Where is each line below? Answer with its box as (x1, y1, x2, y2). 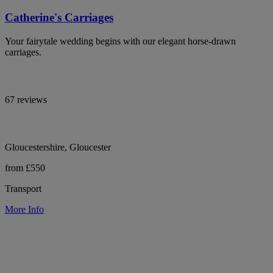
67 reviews (5, 94, 47, 105)
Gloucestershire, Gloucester (5, 141, 111, 152)
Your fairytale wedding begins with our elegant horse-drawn (5, 35, 236, 46)
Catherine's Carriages (5, 10, 113, 24)
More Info (5, 204, 44, 214)
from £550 (5, 162, 45, 173)
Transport (5, 183, 41, 194)
